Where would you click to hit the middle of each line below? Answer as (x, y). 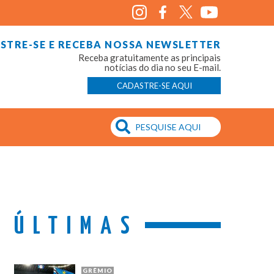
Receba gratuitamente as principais (150, 57)
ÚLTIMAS (76, 227)
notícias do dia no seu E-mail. (163, 67)
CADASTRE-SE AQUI (154, 85)
